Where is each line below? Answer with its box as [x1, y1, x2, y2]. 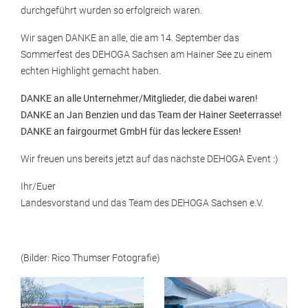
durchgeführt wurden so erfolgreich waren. [21, 5, 202, 16]
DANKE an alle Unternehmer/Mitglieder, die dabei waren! [21, 93, 258, 104]
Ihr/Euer [21, 181, 56, 192]
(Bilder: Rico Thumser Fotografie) [21, 252, 160, 264]
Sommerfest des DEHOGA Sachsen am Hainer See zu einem [21, 49, 272, 60]
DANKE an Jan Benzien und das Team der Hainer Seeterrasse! [21, 109, 282, 121]
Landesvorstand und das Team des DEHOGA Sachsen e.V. [21, 197, 263, 209]
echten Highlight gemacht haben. [21, 65, 161, 77]
